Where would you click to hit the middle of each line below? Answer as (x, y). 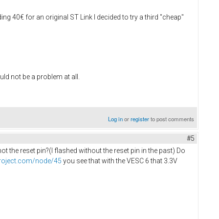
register (140, 119)
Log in (116, 119)
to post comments (172, 119)
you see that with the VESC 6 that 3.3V (120, 161)
